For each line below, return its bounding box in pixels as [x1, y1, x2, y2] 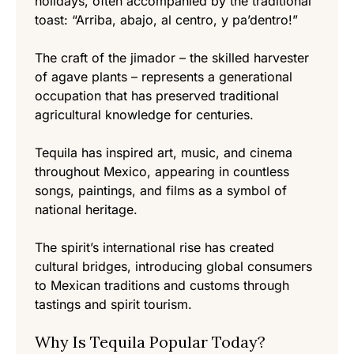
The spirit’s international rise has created [35, 239, 274, 256]
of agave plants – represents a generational [35, 69, 292, 85]
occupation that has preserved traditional [35, 88, 279, 104]
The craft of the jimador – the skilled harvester [35, 50, 309, 66]
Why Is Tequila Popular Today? [35, 332, 265, 352]
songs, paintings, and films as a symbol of [35, 183, 287, 199]
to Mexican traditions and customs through [35, 277, 289, 294]
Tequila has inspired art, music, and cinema [35, 145, 292, 161]
